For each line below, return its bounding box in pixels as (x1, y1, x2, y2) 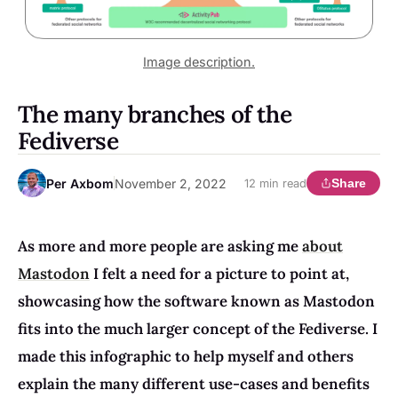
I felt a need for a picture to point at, (90, 264, 349, 284)
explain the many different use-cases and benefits (18, 374, 370, 394)
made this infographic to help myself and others (18, 346, 354, 367)
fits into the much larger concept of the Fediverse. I (18, 319, 378, 339)
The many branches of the (18, 99, 292, 130)
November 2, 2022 (115, 175, 227, 191)
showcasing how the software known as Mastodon (18, 291, 375, 312)
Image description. (143, 54, 255, 70)
